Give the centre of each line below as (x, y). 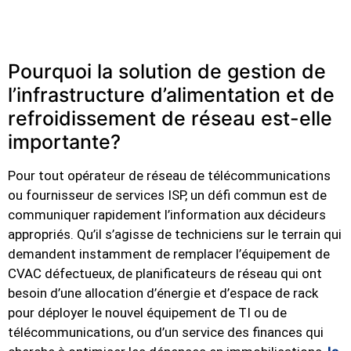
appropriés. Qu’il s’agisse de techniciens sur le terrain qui (175, 234)
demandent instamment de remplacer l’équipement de (169, 254)
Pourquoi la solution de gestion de (167, 71)
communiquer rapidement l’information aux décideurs (167, 215)
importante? (64, 142)
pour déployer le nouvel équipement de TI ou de (147, 313)
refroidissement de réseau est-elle (170, 118)
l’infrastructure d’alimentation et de (171, 95)
